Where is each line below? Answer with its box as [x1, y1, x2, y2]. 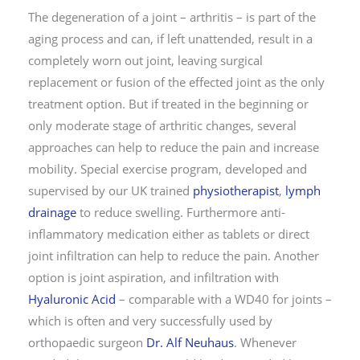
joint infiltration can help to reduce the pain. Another [28, 247, 319, 264]
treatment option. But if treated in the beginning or [28, 95, 309, 112]
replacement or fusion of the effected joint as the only [28, 73, 325, 90]
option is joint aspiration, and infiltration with [28, 268, 279, 285]
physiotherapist [193, 182, 279, 198]
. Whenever [234, 333, 297, 350]
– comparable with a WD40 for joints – [116, 290, 332, 307]
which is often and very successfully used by [28, 312, 272, 329]
